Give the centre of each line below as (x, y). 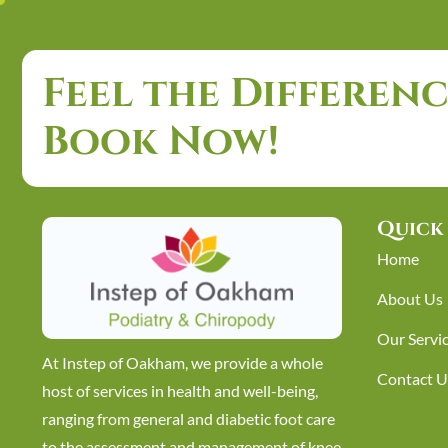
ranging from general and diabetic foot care (188, 418)
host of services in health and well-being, (180, 390)
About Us (410, 298)
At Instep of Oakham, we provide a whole (182, 362)
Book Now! (160, 142)
